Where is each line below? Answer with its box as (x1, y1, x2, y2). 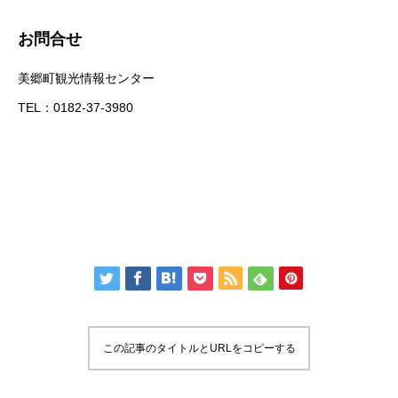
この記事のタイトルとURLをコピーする (102, 342, 296, 355)
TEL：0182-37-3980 (18, 100, 133, 115)
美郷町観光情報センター (18, 71, 155, 86)
